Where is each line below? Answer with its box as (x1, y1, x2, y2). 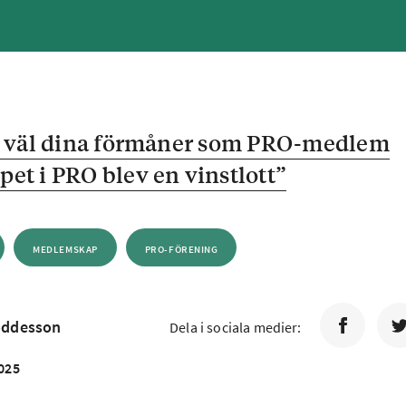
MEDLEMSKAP (33, 243, 98, 256)
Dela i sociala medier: (169, 318, 302, 336)
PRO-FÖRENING (144, 243, 218, 256)
